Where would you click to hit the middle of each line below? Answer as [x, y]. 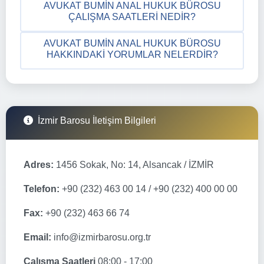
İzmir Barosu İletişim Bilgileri [97, 120]
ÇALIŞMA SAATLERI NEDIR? [132, 16]
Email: [37, 237]
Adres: [39, 164]
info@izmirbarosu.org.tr [101, 237]
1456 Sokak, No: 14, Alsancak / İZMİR [134, 164]
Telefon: [42, 189]
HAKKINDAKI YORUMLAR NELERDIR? [132, 54]
